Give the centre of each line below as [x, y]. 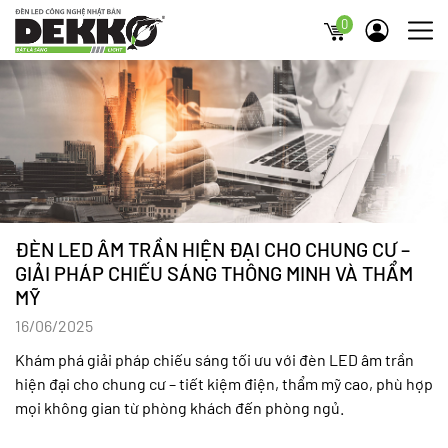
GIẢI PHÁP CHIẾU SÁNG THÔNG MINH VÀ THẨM [214, 272]
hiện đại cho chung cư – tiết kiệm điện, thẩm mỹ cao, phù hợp [224, 383]
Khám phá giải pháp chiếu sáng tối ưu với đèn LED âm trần [214, 359]
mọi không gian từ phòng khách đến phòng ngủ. [179, 407]
